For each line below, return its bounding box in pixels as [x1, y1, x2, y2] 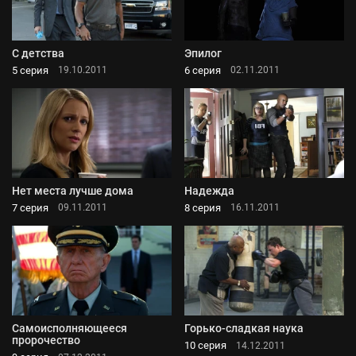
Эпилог [184, 46, 222, 60]
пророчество [12, 334, 80, 347]
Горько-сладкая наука [184, 322, 304, 335]
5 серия [12, 64, 48, 76]
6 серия [184, 64, 221, 76]
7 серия [12, 201, 48, 214]
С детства [12, 46, 64, 60]
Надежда [184, 184, 234, 197]
